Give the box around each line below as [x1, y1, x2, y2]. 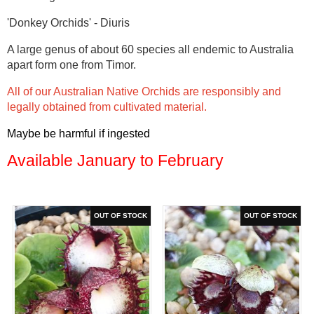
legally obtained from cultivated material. [7, 100, 207, 113]
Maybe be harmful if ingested [7, 127, 150, 139]
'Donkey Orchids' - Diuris [7, 16, 130, 29]
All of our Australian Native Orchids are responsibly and [7, 85, 281, 97]
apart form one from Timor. [7, 58, 139, 71]
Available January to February [7, 151, 224, 170]
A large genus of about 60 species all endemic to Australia [7, 43, 294, 55]
